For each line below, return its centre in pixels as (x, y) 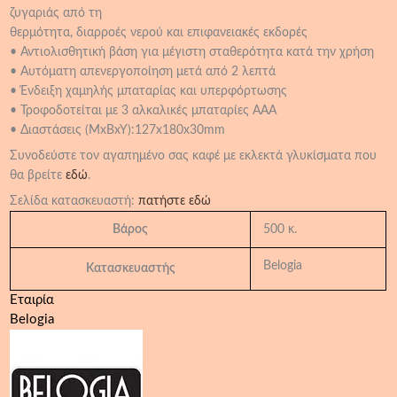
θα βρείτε (38, 175)
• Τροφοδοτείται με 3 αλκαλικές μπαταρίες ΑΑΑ (144, 110)
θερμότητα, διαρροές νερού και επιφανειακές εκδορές (159, 32)
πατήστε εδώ (175, 201)
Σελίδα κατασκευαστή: (74, 201)
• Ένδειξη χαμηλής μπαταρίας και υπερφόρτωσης (149, 91)
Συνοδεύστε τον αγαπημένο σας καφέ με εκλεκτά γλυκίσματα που (194, 156)
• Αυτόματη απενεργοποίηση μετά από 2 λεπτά (143, 71)
